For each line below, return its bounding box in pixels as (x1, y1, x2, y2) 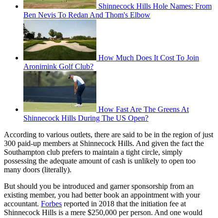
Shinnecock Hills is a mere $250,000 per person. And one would (4, 208, 202, 217)
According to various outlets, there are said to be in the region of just (4, 130, 213, 139)
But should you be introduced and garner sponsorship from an (4, 182, 194, 191)
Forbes (41, 200, 62, 208)
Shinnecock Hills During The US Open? (23, 114, 148, 123)
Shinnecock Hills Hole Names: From (98, 2, 212, 11)
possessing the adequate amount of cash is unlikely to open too (4, 157, 196, 165)
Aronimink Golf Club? (23, 62, 93, 71)
